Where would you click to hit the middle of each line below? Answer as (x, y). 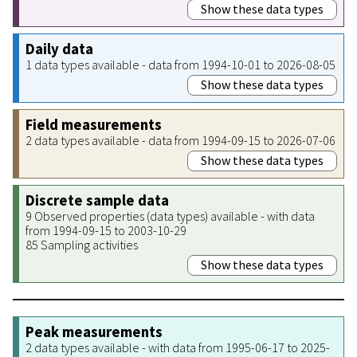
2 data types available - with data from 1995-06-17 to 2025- (178, 347)
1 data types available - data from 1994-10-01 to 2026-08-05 (180, 64)
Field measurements (94, 124)
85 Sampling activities (82, 244)
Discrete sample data (97, 200)
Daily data (59, 49)
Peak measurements (94, 331)
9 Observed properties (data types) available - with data (170, 216)
